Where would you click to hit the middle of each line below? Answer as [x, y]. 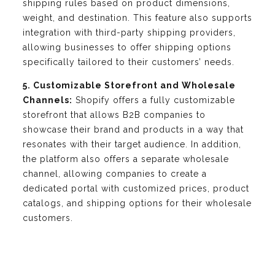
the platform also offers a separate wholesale [126, 159]
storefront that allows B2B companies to [114, 115]
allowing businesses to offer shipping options [127, 48]
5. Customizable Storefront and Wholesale [129, 86]
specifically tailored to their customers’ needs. [129, 62]
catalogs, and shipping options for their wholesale [137, 203]
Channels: [48, 100]
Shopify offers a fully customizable [154, 100]
